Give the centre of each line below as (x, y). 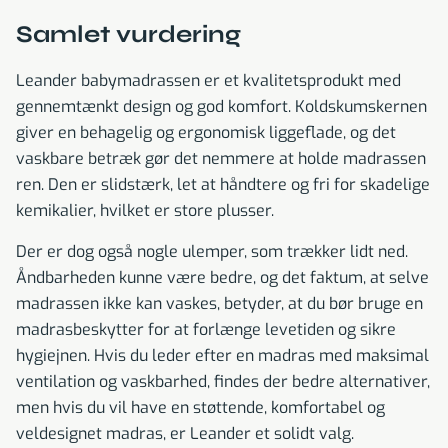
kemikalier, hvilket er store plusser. (145, 211)
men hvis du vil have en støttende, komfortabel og (200, 408)
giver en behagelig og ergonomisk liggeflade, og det (206, 133)
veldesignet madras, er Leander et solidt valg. (185, 434)
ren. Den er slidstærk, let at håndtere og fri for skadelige (223, 185)
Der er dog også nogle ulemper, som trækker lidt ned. (212, 252)
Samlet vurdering (128, 35)
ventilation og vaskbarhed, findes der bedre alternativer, (223, 382)
